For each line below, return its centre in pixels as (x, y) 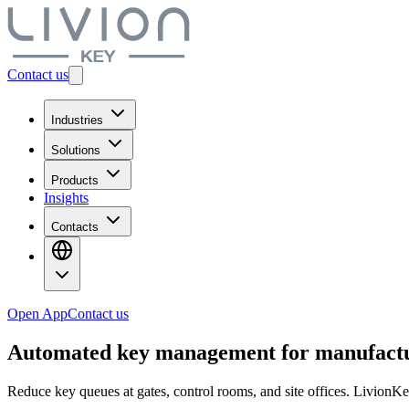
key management (196, 352)
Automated (62, 352)
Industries (77, 120)
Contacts (75, 227)
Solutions (76, 150)
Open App (37, 314)
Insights (66, 198)
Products (75, 180)
